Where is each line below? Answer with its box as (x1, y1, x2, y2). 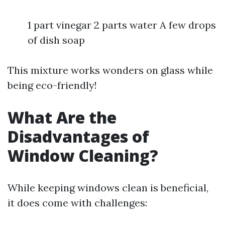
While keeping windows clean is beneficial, (8, 181, 208, 194)
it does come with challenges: (8, 196, 147, 209)
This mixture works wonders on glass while (8, 64, 213, 76)
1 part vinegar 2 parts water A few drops (28, 19, 216, 31)
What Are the (8, 106, 117, 128)
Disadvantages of (8, 126, 149, 147)
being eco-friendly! (8, 79, 97, 91)
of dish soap (28, 34, 85, 46)
